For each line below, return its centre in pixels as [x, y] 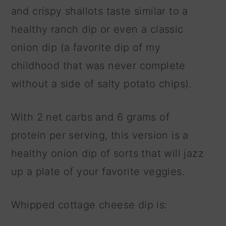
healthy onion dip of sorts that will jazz [107, 154]
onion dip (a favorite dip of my [86, 48]
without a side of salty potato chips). [103, 84]
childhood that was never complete [98, 66]
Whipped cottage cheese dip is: [89, 205]
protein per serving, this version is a [100, 135]
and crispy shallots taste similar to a [99, 11]
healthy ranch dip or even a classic [97, 30]
